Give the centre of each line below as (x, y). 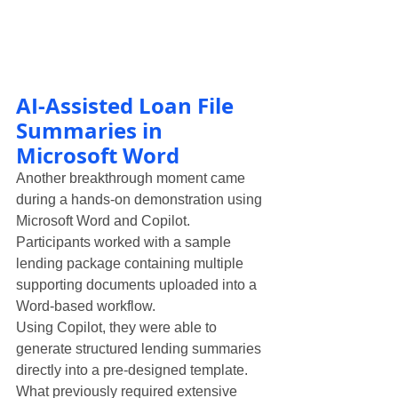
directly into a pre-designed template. (132, 370)
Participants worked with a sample (125, 243)
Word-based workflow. (86, 306)
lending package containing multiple (131, 264)
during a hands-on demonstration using (141, 200)
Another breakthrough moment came (132, 179)
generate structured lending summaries (140, 349)
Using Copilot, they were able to (118, 328)
